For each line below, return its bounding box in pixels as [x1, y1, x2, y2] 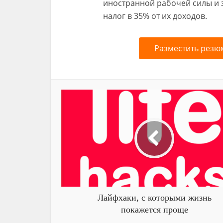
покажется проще [120, 205, 188, 215]
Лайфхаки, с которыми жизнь [97, 193, 212, 203]
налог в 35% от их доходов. [103, 10, 207, 21]
